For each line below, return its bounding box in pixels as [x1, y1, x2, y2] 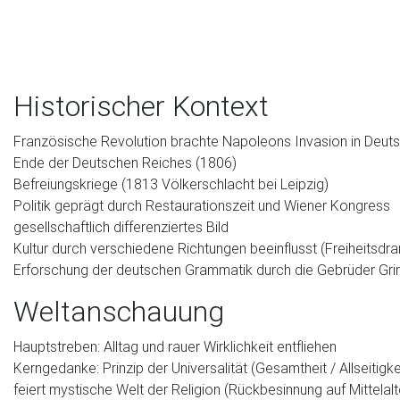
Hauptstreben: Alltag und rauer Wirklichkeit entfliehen [13, 337, 337, 355]
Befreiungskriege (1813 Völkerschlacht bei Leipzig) [13, 175, 329, 193]
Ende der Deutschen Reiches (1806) [13, 154, 237, 171]
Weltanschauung [13, 294, 224, 329]
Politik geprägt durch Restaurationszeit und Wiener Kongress [13, 196, 390, 214]
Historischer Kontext [13, 88, 269, 123]
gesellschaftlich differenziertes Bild [13, 218, 229, 236]
